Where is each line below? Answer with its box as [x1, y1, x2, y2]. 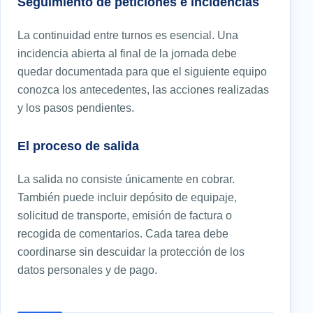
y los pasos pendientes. [17, 101, 134, 115]
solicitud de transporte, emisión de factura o [17, 209, 232, 222]
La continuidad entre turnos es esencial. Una [17, 29, 238, 42]
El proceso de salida [17, 138, 139, 154]
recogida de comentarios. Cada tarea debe [17, 227, 228, 240]
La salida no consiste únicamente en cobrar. [17, 173, 235, 186]
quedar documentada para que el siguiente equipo [17, 65, 267, 78]
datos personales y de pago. [17, 263, 157, 277]
